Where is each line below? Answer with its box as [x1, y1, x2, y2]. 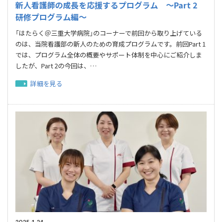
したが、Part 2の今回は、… [15, 61, 97, 71]
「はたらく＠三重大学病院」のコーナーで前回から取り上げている [15, 28, 202, 38]
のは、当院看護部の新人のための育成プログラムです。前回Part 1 [15, 39, 206, 49]
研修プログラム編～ [15, 11, 87, 23]
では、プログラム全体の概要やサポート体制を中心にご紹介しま [15, 50, 202, 60]
